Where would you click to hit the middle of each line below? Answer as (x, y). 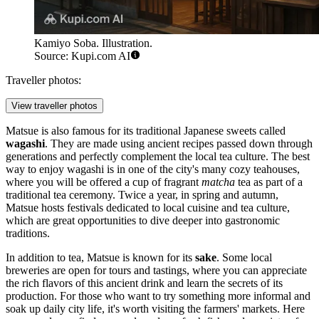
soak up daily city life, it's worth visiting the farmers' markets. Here (155, 309)
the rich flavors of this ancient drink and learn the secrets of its (144, 283)
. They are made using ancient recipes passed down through (179, 144)
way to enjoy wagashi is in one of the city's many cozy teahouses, (153, 169)
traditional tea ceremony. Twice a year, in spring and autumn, (142, 195)
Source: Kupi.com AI (82, 56)
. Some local (244, 258)
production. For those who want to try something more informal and (158, 296)
